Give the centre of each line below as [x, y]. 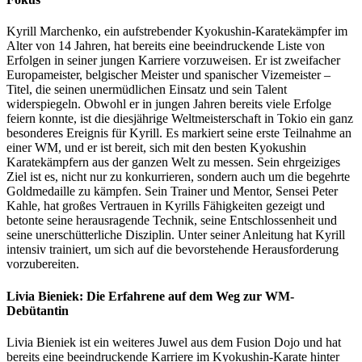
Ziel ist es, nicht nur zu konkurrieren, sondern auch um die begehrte [178, 177]
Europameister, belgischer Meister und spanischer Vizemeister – [168, 75]
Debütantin [38, 310]
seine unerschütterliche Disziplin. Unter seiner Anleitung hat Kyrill [176, 235]
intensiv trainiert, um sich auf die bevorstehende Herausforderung [173, 250]
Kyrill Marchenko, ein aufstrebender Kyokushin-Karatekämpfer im [177, 32]
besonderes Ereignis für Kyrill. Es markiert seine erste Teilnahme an [179, 133]
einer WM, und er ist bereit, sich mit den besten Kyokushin [156, 148]
